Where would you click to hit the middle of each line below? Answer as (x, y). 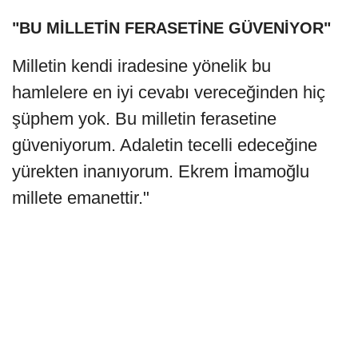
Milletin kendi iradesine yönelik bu (141, 66)
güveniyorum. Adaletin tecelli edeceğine (165, 145)
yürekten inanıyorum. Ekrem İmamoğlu (161, 171)
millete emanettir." (81, 197)
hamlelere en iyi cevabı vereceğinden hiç (169, 92)
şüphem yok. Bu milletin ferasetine (144, 118)
